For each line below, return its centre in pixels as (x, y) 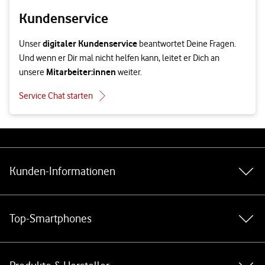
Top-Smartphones (51, 219)
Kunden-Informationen (62, 171)
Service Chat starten (56, 96)
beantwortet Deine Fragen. (187, 44)
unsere (33, 72)
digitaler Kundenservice (90, 43)
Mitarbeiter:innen (81, 72)
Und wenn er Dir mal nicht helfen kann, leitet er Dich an (119, 58)
